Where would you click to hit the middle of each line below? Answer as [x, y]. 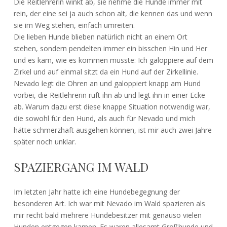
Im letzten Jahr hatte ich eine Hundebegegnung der [97, 192]
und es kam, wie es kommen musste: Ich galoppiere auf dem [113, 60]
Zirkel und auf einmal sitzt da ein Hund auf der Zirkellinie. [106, 71]
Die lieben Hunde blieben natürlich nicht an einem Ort [100, 36]
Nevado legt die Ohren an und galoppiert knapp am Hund [107, 83]
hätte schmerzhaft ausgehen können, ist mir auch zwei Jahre [112, 130]
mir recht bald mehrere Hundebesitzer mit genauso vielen [107, 215]
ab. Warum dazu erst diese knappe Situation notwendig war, [112, 106]
